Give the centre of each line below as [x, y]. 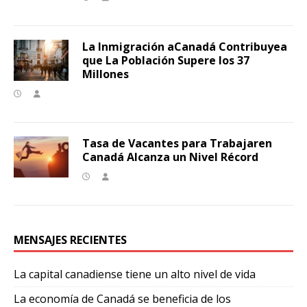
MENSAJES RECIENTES [70, 240]
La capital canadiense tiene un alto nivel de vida [135, 274]
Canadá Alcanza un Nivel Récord [170, 157]
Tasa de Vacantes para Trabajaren [177, 143]
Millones [106, 74]
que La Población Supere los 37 [166, 60]
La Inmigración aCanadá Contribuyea [185, 47]
